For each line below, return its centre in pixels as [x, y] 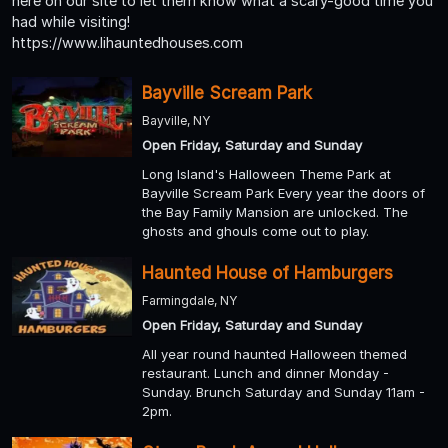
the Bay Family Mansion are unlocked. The [275, 212]
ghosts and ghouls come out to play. [255, 231]
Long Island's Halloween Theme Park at [266, 174]
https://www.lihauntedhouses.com [127, 43]
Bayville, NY [176, 121]
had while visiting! [71, 22]
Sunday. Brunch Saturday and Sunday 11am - [283, 392]
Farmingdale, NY [189, 301]
